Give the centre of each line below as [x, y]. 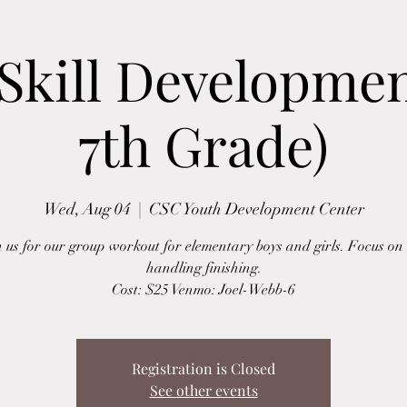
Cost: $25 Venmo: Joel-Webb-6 [203, 290]
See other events [203, 390]
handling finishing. [203, 268]
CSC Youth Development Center [256, 209]
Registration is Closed [203, 368]
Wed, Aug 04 [87, 209]
